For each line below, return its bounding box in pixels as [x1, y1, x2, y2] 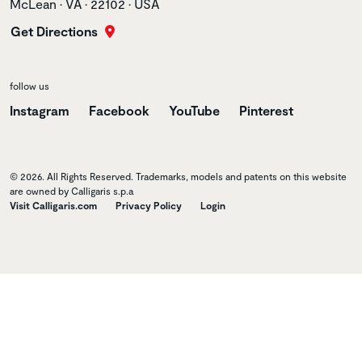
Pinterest [239, 102, 293, 118]
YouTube [169, 102, 220, 118]
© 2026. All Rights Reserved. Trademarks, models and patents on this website [10, 170, 347, 182]
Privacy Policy [116, 199, 182, 211]
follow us [10, 79, 49, 91]
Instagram [10, 102, 69, 118]
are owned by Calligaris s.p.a [10, 184, 133, 196]
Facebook [89, 102, 149, 118]
